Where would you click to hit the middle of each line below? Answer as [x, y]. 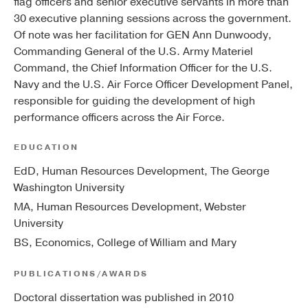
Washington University [69, 188]
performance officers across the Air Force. [119, 118]
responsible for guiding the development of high [134, 101]
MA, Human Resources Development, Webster [130, 207]
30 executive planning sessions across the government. [153, 19]
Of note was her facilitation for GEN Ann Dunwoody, [143, 35]
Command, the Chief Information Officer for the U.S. [143, 68]
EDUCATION [46, 147]
